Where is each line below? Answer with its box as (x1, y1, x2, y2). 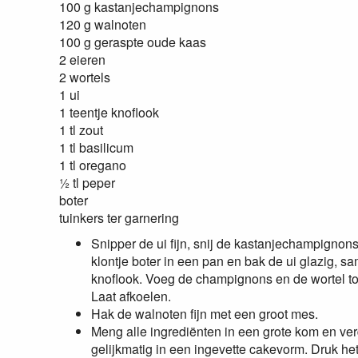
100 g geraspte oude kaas (58, 33, 206, 51)
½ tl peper (58, 173, 115, 192)
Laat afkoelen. (90, 287, 171, 305)
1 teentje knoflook (58, 103, 159, 121)
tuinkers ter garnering (58, 209, 179, 227)
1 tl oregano (58, 156, 126, 174)
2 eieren (58, 50, 105, 69)
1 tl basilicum (58, 138, 133, 157)
